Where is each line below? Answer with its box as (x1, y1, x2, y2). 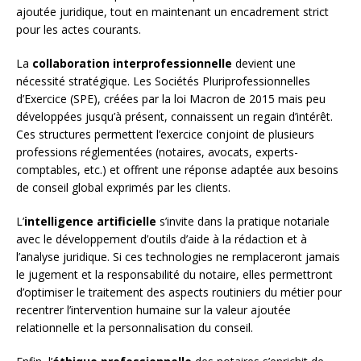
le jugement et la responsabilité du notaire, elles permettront (16, 267, 333, 283)
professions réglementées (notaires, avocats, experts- (16, 144, 298, 160)
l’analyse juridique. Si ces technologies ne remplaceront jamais (16, 249, 340, 265)
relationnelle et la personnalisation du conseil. (16, 320, 253, 336)
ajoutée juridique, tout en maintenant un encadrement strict (16, 4, 329, 20)
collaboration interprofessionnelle (32, 56, 232, 72)
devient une (232, 56, 296, 72)
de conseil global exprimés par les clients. (16, 180, 230, 196)
